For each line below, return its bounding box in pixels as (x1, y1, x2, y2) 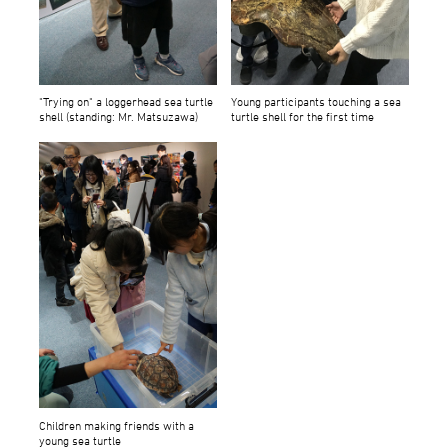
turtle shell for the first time (231, 108, 375, 123)
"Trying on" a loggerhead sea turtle (38, 93, 213, 108)
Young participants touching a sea (231, 93, 402, 108)
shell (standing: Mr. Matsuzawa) (38, 108, 198, 123)
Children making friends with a (38, 417, 194, 432)
